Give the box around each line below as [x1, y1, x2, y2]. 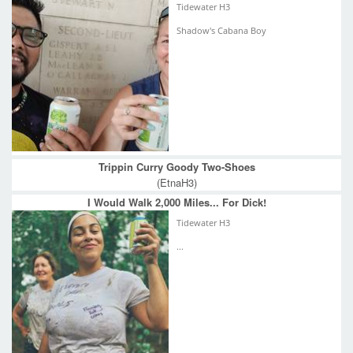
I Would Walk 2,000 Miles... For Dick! [87, 194, 266, 210]
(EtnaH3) [156, 174, 197, 190]
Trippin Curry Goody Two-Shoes [98, 158, 255, 174]
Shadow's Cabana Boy [176, 24, 266, 36]
